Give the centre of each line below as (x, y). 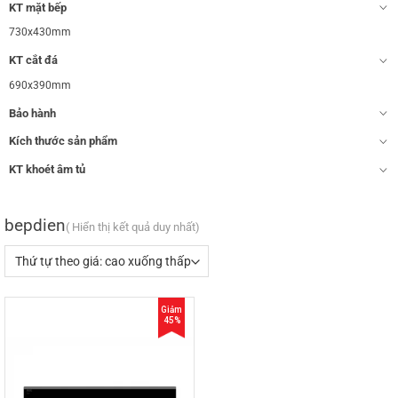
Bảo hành (32, 113)
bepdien (35, 226)
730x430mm (40, 32)
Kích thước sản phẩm (63, 141)
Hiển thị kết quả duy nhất (132, 227)
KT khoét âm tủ (47, 170)
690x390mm (40, 85)
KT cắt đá (33, 60)
